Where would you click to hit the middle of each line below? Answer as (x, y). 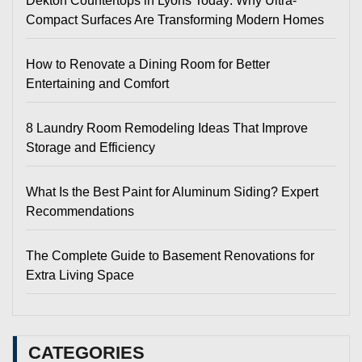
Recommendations (80, 211)
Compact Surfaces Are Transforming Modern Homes (175, 19)
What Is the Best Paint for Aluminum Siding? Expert (172, 192)
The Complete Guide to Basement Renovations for (170, 255)
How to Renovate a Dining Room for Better (148, 64)
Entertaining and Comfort (97, 83)
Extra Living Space (80, 275)
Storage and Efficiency (90, 147)
